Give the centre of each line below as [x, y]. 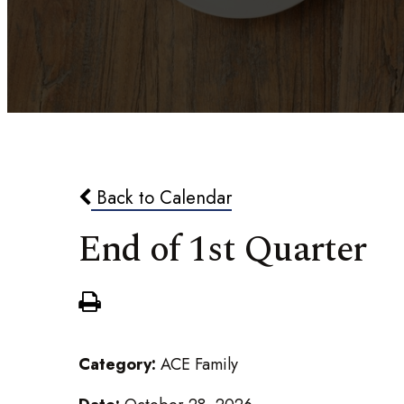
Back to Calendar [161, 198]
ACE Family [199, 364]
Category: [119, 364]
